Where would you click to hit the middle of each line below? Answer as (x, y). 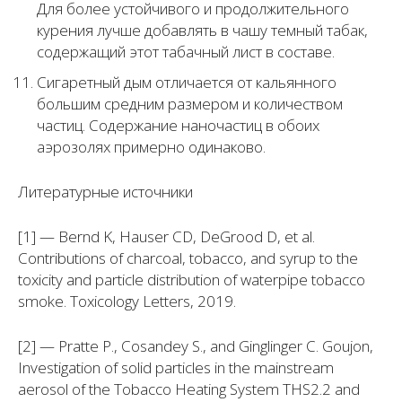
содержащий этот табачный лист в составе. (188, 52)
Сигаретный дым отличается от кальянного (187, 83)
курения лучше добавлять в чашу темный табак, (202, 31)
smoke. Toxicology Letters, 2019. (127, 301)
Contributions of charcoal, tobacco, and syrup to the (188, 258)
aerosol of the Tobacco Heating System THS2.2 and (189, 389)
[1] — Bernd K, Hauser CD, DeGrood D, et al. (166, 237)
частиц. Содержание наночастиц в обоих (178, 126)
